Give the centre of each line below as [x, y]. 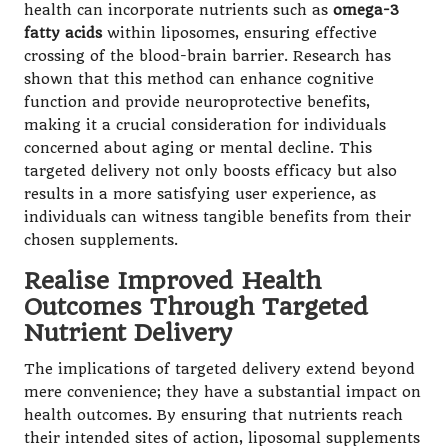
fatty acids [63, 33]
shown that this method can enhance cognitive [199, 79]
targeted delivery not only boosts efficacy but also [210, 171]
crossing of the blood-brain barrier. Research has [207, 56]
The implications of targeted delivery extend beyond [219, 369]
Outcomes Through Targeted [196, 306]
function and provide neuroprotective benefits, [197, 102]
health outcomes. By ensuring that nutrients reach [213, 415]
